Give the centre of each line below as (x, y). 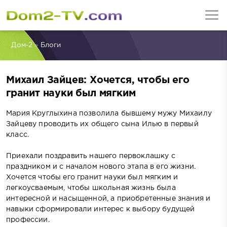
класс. (18, 135)
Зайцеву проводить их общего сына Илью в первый (102, 124)
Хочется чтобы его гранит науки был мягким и (92, 177)
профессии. (28, 220)
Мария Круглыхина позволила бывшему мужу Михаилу (109, 113)
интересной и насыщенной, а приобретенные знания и (108, 198)
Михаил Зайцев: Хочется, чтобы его (98, 81)
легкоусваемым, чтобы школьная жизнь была (91, 188)
